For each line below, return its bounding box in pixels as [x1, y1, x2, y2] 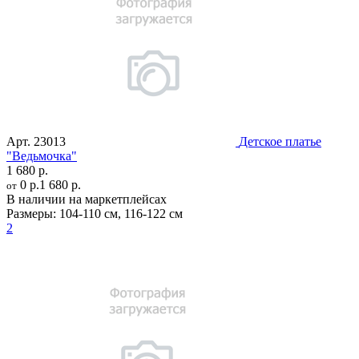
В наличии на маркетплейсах [6, 192, 167, 206]
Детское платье [239, 134, 321, 148]
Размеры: [6, 206, 56, 220]
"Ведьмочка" [6, 148, 77, 163]
